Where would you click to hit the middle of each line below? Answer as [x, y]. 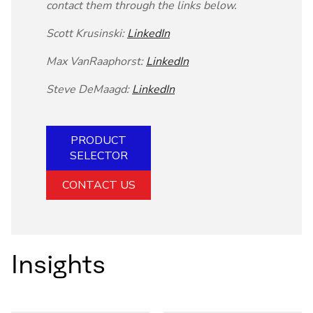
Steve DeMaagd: [89, 89]
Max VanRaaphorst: [96, 61]
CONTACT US [99, 185]
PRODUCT [99, 140]
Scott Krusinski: [87, 33]
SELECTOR [99, 155]
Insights [58, 262]
